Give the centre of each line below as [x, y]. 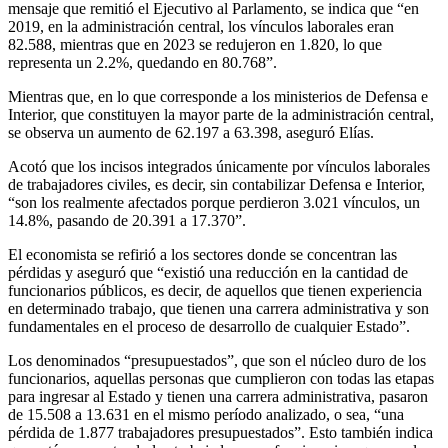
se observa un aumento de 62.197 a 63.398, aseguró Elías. [191, 132]
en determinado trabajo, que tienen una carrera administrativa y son [218, 308]
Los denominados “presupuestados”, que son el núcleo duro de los [217, 360]
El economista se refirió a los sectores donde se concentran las [202, 254]
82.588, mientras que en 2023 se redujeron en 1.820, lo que [195, 44]
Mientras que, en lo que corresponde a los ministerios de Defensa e [218, 96]
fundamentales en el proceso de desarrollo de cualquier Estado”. [209, 326]
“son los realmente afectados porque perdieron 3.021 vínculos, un [214, 202]
